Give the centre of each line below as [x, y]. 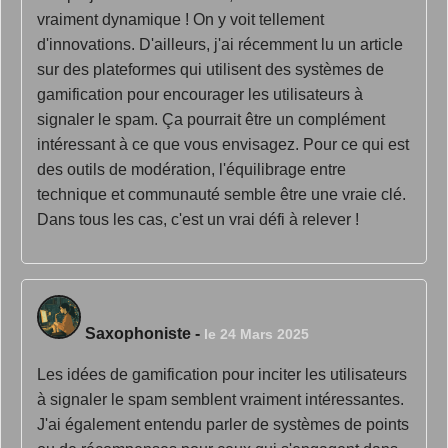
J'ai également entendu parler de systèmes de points [223, 424]
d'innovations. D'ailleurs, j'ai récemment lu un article [220, 44]
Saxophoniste [138, 333]
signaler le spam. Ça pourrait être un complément [211, 119]
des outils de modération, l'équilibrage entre [191, 169]
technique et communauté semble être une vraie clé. [221, 194]
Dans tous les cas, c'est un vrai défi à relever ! [198, 219]
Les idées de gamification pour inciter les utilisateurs [222, 374]
